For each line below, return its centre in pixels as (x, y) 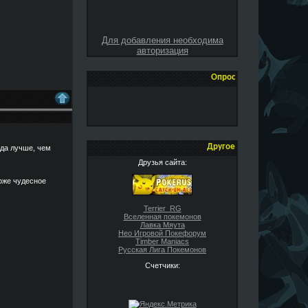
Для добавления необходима (162, 40)
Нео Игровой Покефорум (162, 233)
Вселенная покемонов (162, 216)
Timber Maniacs (162, 241)
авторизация (162, 51)
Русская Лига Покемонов (162, 249)
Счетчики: (162, 265)
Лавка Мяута (162, 224)
